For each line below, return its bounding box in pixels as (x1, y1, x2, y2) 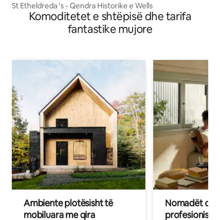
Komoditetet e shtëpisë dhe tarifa (28, 9, 192, 24)
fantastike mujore (67, 22, 153, 36)
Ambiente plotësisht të (24, 197, 113, 209)
